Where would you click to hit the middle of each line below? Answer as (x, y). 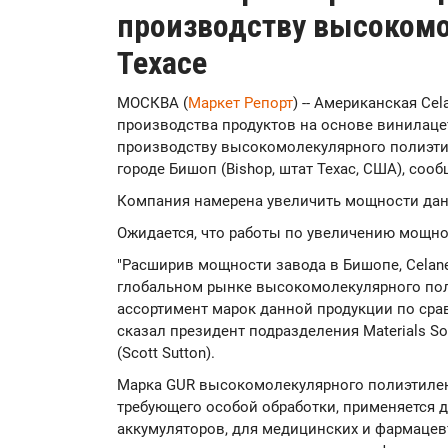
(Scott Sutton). (166, 353)
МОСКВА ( (152, 103)
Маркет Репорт (240, 103)
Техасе (162, 63)
